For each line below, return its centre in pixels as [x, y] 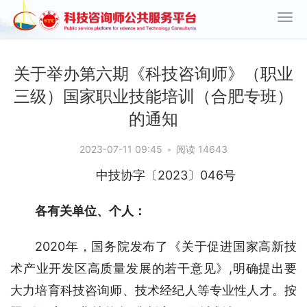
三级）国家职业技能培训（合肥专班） [153, 96]
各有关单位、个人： [90, 211]
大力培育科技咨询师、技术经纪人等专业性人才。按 [153, 290]
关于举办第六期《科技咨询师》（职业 [153, 74]
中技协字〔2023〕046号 [166, 175]
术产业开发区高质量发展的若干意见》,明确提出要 [153, 268]
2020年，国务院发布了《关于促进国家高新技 [166, 246]
